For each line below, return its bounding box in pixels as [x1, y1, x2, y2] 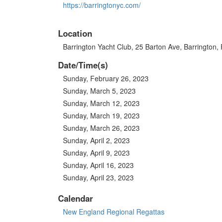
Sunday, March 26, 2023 [63, 123, 140, 133]
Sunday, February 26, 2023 [63, 73, 149, 84]
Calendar [58, 192, 93, 205]
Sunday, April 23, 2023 [63, 172, 134, 183]
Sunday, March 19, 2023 [63, 111, 140, 121]
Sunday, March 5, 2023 [63, 86, 136, 96]
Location [58, 27, 92, 40]
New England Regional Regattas [63, 207, 165, 217]
